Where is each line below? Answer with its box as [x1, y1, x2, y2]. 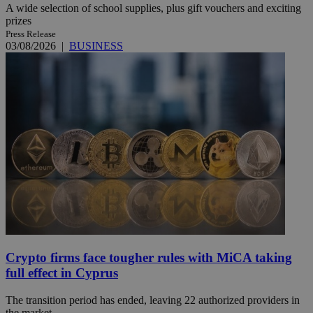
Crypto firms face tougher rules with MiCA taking [6, 250, 292, 265]
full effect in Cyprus [6, 265, 118, 281]
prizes [6, 14, 31, 27]
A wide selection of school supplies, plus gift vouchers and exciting [6, 1, 301, 14]
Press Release [6, 28, 56, 39]
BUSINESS [69, 39, 123, 52]
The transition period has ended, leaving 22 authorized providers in [6, 294, 300, 307]
